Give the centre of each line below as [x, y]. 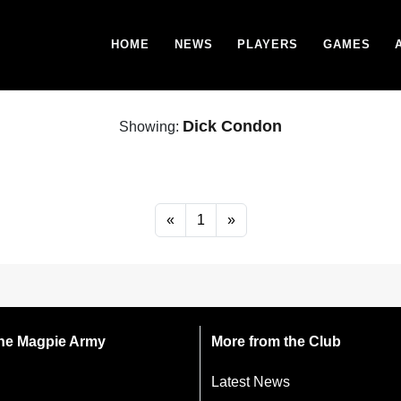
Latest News [251, 382]
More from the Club [276, 342]
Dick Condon [232, 126]
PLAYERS [268, 44]
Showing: [151, 127]
